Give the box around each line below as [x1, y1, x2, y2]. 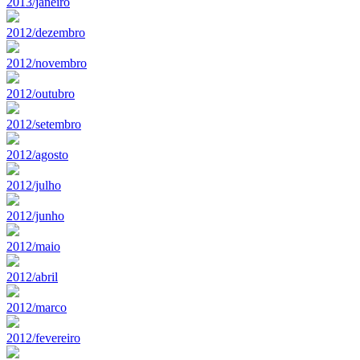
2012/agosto [6, 147, 68, 162]
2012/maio [6, 239, 60, 253]
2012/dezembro [6, 25, 85, 39]
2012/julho [6, 178, 61, 192]
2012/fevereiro [6, 330, 80, 345]
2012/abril [6, 269, 58, 284]
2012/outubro [6, 86, 75, 100]
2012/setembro [6, 117, 81, 131]
